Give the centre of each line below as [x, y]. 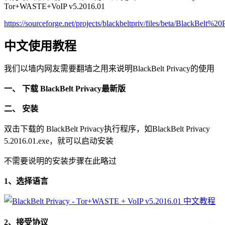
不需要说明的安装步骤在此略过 [60, 161]
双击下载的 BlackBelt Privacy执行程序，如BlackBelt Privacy [107, 129]
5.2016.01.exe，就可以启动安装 [59, 141]
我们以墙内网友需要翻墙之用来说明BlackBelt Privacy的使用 [109, 68]
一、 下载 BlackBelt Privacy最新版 [65, 88]
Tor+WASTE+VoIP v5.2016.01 [54, 6]
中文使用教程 [40, 46]
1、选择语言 [26, 181]
